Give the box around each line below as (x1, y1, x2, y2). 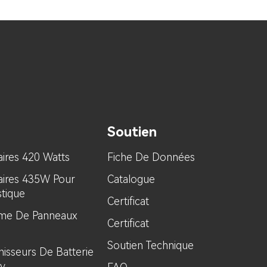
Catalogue (107, 173, 156, 186)
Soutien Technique (107, 239, 194, 252)
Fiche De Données (107, 151, 195, 164)
